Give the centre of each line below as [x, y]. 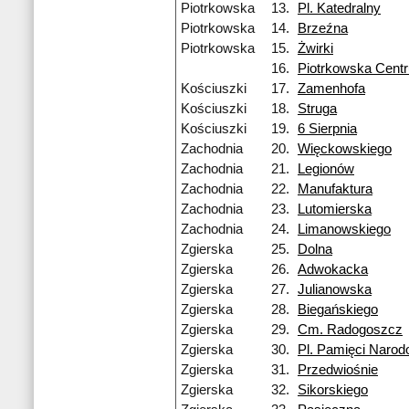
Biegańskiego [338, 310]
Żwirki [315, 49]
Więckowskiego [345, 149]
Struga [317, 109]
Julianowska [335, 290]
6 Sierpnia [327, 129]
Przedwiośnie [338, 370]
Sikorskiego [333, 390]
